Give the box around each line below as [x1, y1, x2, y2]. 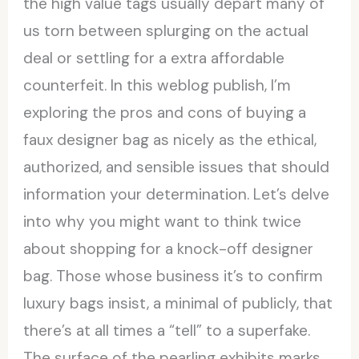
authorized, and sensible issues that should [23, 156, 330, 177]
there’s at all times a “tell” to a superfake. [23, 320, 311, 341]
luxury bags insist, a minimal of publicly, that [23, 292, 333, 313]
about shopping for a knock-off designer [23, 238, 314, 259]
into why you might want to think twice [23, 211, 302, 232]
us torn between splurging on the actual [23, 20, 309, 41]
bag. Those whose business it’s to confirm [23, 265, 324, 286]
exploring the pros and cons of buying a [23, 102, 307, 123]
